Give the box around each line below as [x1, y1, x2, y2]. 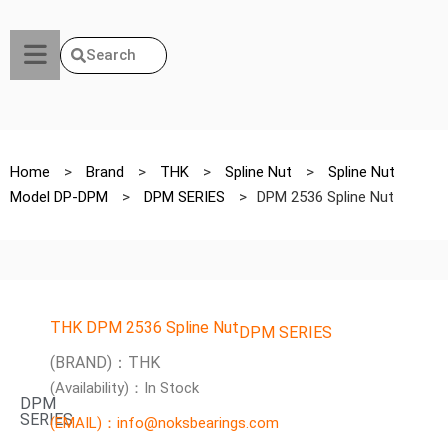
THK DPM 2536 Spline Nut [50, 318, 239, 337]
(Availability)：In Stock [50, 379, 199, 397]
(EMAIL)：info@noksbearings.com [50, 414, 279, 432]
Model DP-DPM [10, 188, 112, 206]
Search [86, 45, 136, 64]
